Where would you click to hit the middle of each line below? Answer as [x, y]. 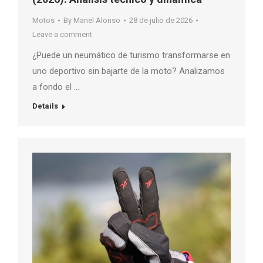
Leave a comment [62, 35]
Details [45, 106]
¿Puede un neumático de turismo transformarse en [131, 55]
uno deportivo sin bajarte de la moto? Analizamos [129, 71]
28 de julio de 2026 [161, 21]
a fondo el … [56, 87]
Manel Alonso [97, 21]
